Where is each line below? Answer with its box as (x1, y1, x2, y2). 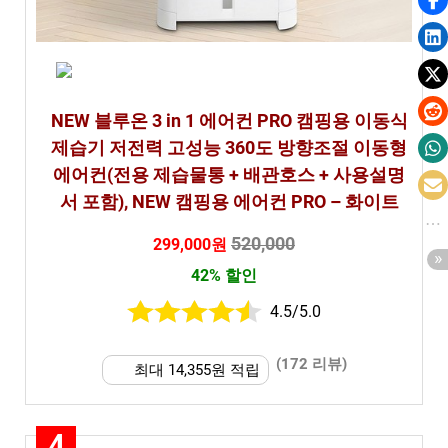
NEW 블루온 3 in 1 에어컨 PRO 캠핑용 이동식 (50, 109, 408, 131)
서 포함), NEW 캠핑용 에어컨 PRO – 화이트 (59, 190, 399, 212)
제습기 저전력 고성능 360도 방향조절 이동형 (51, 136, 407, 158)
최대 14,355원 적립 (133, 360, 260, 379)
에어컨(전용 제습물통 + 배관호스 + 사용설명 (53, 163, 405, 185)
